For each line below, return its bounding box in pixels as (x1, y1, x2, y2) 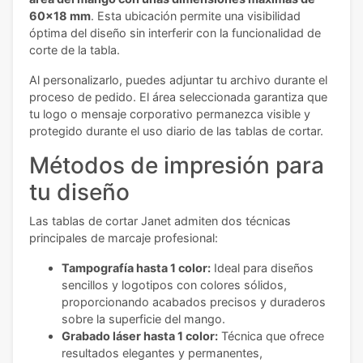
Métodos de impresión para (29, 152, 324, 180)
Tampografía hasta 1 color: (62, 261, 211, 275)
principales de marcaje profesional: (29, 231, 218, 246)
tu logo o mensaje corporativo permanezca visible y (29, 107, 310, 122)
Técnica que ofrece (218, 329, 324, 344)
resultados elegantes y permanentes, (62, 346, 263, 361)
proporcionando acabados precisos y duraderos (62, 295, 326, 310)
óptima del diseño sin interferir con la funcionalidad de (29, 26, 321, 41)
